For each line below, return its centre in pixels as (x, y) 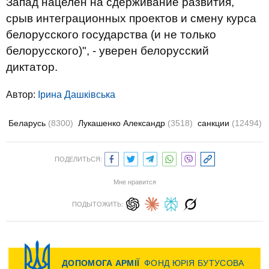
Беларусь (28, 123)
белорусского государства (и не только (111, 35)
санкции (215, 123)
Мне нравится (134, 182)
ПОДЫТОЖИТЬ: (97, 204)
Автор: (22, 95)
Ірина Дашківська (77, 95)
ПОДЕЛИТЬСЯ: (78, 159)
